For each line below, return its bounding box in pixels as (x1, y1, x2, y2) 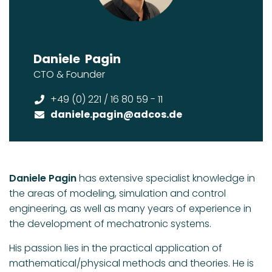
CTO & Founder (33, 67, 105, 82)
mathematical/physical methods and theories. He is (9, 256, 254, 271)
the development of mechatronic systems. (9, 217, 211, 231)
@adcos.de (123, 107, 182, 122)
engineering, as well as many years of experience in (9, 202, 251, 216)
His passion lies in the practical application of (9, 241, 222, 256)
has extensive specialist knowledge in (79, 171, 255, 186)
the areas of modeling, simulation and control (9, 186, 226, 201)
